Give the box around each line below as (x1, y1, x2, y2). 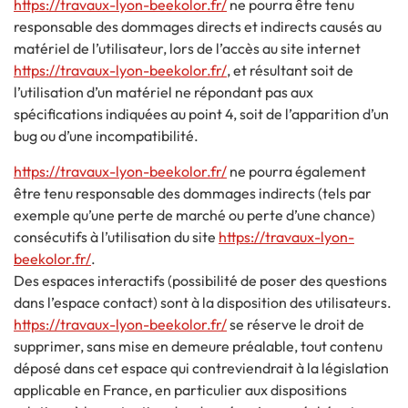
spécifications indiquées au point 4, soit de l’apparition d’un (14, 105, 389, 124)
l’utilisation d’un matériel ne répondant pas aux (14, 83, 313, 102)
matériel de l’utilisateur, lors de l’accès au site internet (14, 39, 361, 58)
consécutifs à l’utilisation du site (14, 227, 219, 246)
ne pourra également (227, 161, 366, 180)
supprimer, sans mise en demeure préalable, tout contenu (14, 336, 382, 355)
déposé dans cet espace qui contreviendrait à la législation (14, 358, 389, 377)
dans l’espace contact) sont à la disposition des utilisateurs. (14, 292, 392, 311)
